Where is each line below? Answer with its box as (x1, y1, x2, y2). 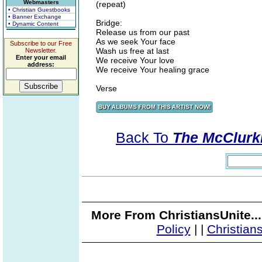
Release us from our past (96, 27, 189, 37)
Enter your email (16, 54, 66, 61)
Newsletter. (25, 47, 57, 54)
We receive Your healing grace (96, 65, 209, 74)
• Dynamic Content (8, 20, 58, 27)
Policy (156, 222, 191, 236)
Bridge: (96, 18, 122, 27)
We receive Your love (96, 56, 174, 65)
